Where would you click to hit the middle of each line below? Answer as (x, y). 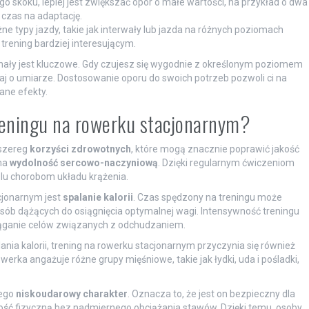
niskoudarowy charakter (71, 293)
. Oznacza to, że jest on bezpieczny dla (211, 293)
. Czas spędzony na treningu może (207, 197)
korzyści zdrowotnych (80, 149)
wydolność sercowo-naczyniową (83, 162)
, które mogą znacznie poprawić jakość (215, 149)
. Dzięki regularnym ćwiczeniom (226, 162)
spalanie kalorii (98, 197)
